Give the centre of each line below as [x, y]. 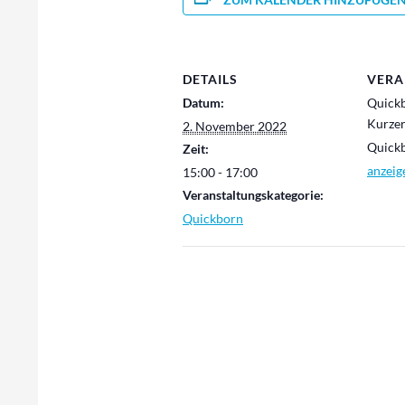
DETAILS [210, 79]
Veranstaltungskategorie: [253, 195]
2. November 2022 [235, 126]
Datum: [203, 103]
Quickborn [213, 218]
